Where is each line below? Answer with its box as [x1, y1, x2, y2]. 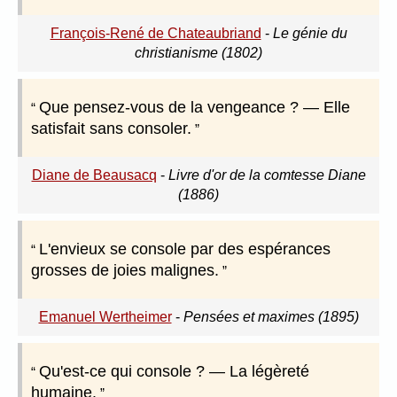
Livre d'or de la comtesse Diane [167, 167, 366, 183]
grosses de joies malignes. [31, 261, 219, 280]
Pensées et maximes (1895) [183, 309, 359, 325]
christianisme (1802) [135, 45, 262, 61]
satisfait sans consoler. [31, 120, 191, 138]
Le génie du [272, 26, 347, 42]
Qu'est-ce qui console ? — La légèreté [39, 362, 309, 381]
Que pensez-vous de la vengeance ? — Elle [39, 98, 350, 117]
